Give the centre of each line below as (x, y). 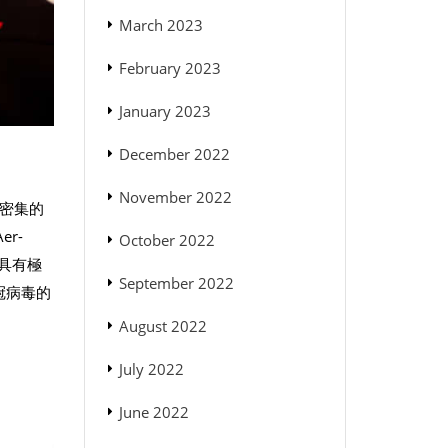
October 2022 (166, 240)
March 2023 (160, 25)
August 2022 (162, 326)
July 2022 (151, 369)
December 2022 (174, 154)
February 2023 (169, 68)
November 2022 (175, 197)
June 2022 (153, 412)
